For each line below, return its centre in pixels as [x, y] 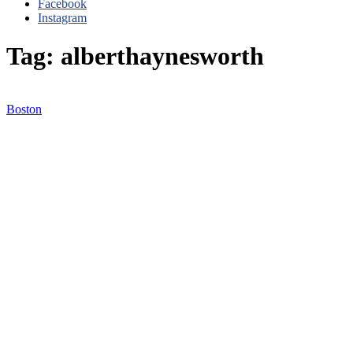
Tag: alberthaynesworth [135, 56]
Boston [24, 109]
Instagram [62, 18]
